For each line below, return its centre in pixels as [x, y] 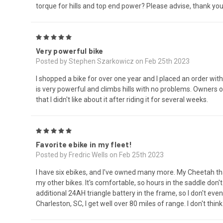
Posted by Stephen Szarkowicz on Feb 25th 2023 [113, 61]
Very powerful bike [70, 51]
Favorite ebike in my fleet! [84, 144]
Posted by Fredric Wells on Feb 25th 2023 [100, 155]
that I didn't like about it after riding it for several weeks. [122, 99]
